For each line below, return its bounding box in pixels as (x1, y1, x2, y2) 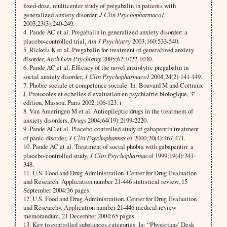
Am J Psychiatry (87, 36, 131, 46)
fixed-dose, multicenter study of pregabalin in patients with (23, 1, 176, 11)
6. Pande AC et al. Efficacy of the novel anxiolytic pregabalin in (23, 63, 188, 72)
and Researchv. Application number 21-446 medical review (23, 203, 176, 212)
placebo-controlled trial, (23, 36, 88, 46)
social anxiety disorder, (23, 72, 85, 82)
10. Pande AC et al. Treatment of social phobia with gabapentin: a (23, 142, 194, 152)
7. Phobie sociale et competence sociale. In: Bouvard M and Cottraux (23, 81, 203, 90)
